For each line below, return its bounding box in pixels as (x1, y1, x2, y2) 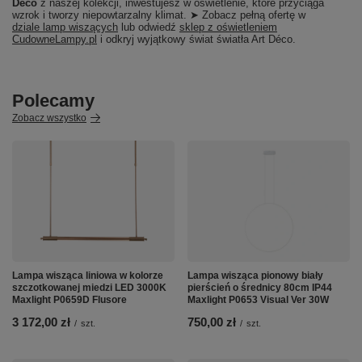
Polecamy (12, 90, 95, 111)
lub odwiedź (118, 21, 179, 33)
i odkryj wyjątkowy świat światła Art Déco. (97, 33, 296, 45)
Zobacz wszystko (12, 112, 86, 124)
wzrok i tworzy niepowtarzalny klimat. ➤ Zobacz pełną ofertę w (12, 9, 305, 21)
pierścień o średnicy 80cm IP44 (187, 282, 332, 293)
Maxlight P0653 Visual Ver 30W (187, 294, 329, 305)
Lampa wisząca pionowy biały (187, 270, 323, 281)
